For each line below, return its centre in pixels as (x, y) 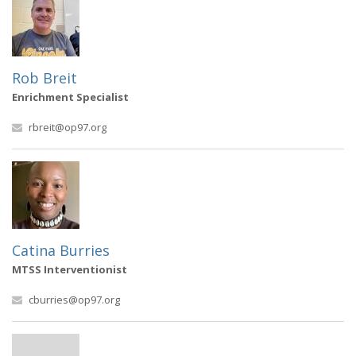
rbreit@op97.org (68, 127)
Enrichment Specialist (70, 97)
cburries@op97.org (74, 300)
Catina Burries (61, 250)
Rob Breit (44, 78)
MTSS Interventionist (70, 269)
